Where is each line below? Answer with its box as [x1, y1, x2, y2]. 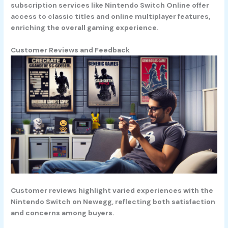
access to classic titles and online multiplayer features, [11, 12, 211, 21]
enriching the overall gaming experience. [11, 23, 159, 33]
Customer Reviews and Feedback [11, 45, 130, 55]
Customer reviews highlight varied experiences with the [11, 186, 214, 195]
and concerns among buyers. [11, 208, 115, 218]
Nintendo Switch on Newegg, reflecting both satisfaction [11, 197, 216, 207]
